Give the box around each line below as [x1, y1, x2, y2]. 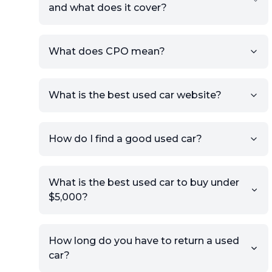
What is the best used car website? [49, 89, 222, 101]
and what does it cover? [49, 2, 167, 13]
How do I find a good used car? [49, 133, 202, 144]
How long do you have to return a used [49, 235, 239, 246]
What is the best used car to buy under [49, 177, 239, 188]
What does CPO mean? [49, 46, 165, 57]
